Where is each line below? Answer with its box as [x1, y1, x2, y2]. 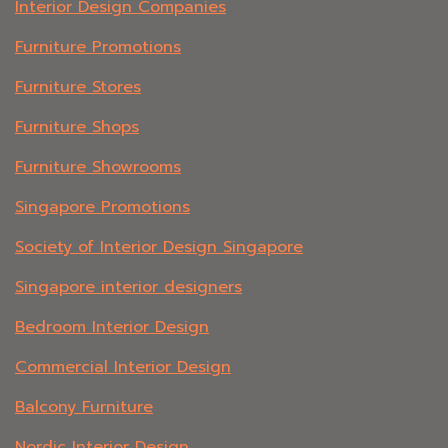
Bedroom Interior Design [15, 315, 209, 340]
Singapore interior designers [15, 275, 242, 300]
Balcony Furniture [15, 395, 153, 420]
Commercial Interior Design [15, 355, 231, 380]
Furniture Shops [15, 115, 139, 140]
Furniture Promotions [15, 35, 181, 60]
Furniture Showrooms [15, 155, 181, 180]
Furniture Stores [15, 75, 141, 100]
